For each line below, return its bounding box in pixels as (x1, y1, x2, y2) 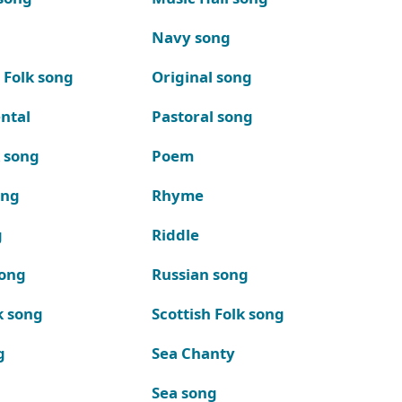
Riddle (151, 223, 199, 245)
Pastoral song (151, 105, 253, 127)
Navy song (151, 26, 231, 48)
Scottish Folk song (151, 302, 284, 324)
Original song (151, 66, 252, 87)
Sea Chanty (151, 342, 235, 363)
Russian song (151, 263, 249, 284)
